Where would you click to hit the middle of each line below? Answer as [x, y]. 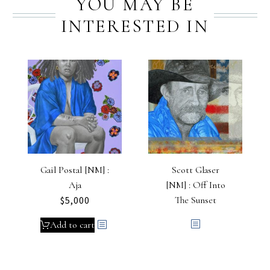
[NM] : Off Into [195, 185]
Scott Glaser [195, 170]
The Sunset [195, 200]
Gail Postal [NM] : [75, 170]
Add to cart [72, 224]
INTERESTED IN [135, 26]
